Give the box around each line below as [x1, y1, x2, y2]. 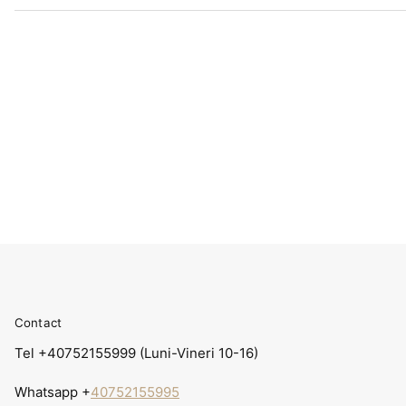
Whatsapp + [14, 382, 91, 401]
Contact [14, 314, 62, 330]
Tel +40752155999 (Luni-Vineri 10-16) [14, 343, 258, 362]
